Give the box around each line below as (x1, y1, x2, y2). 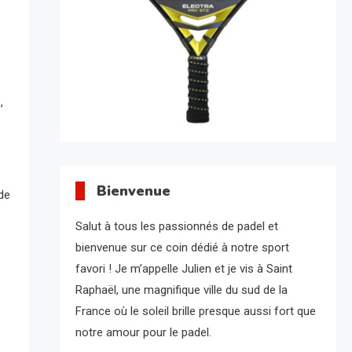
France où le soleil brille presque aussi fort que (75, 304, 316, 319)
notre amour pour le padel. (75, 325, 211, 340)
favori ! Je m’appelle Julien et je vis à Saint (75, 262, 292, 277)
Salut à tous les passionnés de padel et (75, 219, 278, 234)
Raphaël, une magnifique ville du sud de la (75, 283, 288, 298)
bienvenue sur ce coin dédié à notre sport (75, 240, 289, 255)
